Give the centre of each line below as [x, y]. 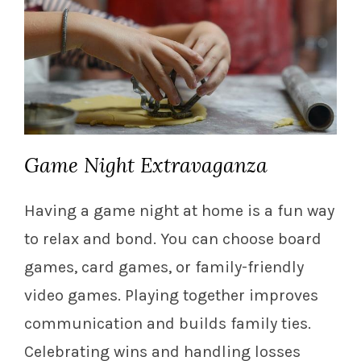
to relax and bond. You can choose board [173, 239]
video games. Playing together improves [171, 296]
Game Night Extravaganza [146, 166]
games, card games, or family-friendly [164, 268]
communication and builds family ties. [168, 324]
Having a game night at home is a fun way [179, 211]
